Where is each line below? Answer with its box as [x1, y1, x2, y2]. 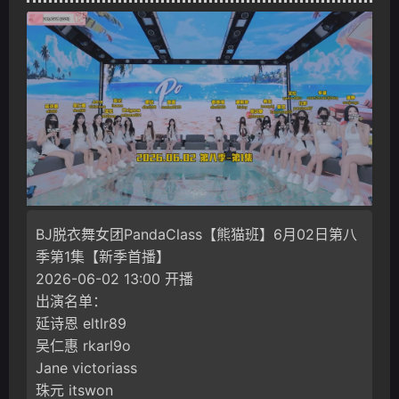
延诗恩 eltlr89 [36, 314, 126, 333]
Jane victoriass [36, 359, 137, 378]
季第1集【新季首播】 [36, 248, 170, 266]
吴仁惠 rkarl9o [36, 337, 131, 355]
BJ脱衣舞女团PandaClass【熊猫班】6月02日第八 [36, 225, 357, 244]
